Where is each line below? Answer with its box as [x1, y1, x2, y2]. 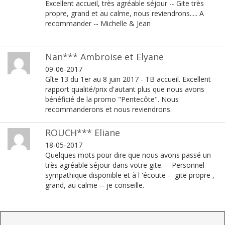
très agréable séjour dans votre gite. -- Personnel [45, 160, 204, 170]
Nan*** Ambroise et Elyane [45, 50, 164, 63]
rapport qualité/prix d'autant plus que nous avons [45, 84, 204, 94]
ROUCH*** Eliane [45, 126, 120, 139]
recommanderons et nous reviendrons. [45, 104, 172, 114]
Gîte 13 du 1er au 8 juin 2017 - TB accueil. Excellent [45, 74, 211, 84]
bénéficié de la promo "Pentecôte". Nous [45, 94, 179, 104]
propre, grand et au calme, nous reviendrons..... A [45, 8, 204, 18]
